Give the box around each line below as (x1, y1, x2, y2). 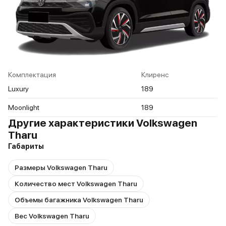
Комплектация (8, 71, 56, 79)
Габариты (8, 142, 44, 151)
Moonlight (8, 103, 39, 112)
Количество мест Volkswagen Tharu (15, 180, 137, 188)
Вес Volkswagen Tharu (15, 212, 89, 220)
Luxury (8, 85, 29, 93)
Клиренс (141, 71, 168, 79)
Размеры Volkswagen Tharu (15, 163, 107, 172)
